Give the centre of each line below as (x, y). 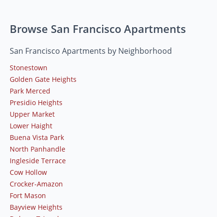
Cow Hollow (28, 172)
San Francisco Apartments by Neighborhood (91, 51)
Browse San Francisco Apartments (98, 29)
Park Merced (30, 91)
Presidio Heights (36, 103)
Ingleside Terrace (38, 161)
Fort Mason (28, 196)
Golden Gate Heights (43, 79)
